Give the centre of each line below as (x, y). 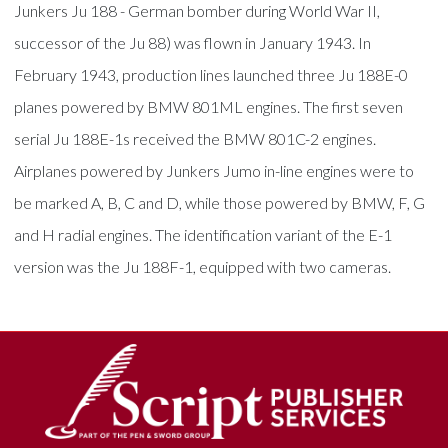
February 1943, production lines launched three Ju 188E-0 (211, 74)
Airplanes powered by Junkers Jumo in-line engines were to (214, 170)
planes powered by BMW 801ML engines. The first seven (209, 106)
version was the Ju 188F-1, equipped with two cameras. (203, 266)
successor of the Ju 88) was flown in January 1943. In (193, 42)
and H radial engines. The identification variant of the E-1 (203, 234)
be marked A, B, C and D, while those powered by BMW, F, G (220, 202)
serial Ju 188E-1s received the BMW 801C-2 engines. (195, 138)
